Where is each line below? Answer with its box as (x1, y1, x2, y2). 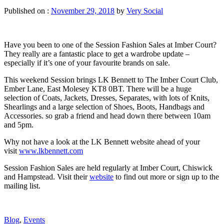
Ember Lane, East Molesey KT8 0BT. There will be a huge (4, 84, 191, 93)
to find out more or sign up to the (113, 172, 219, 181)
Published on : (4, 6, 51, 15)
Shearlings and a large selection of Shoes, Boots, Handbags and (4, 102, 204, 111)
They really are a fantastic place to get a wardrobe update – (4, 49, 189, 58)
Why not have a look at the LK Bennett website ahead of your (4, 137, 200, 146)
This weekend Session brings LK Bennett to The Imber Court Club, (4, 75, 218, 84)
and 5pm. (4, 120, 33, 129)
